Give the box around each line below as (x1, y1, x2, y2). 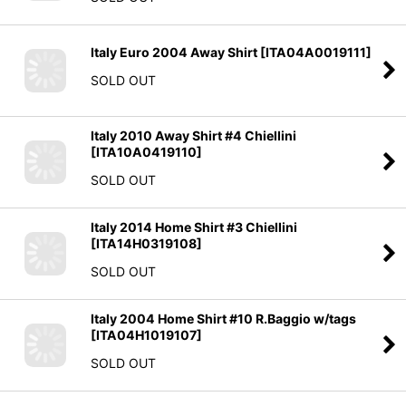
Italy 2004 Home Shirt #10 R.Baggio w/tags (91, 310, 356, 326)
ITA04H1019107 (96, 326, 197, 343)
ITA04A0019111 (266, 43, 366, 60)
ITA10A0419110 (96, 143, 197, 159)
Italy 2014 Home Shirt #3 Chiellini (91, 218, 297, 235)
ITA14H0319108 (96, 235, 197, 251)
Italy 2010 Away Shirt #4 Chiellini (91, 127, 296, 143)
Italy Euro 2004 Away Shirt (91, 43, 257, 60)
